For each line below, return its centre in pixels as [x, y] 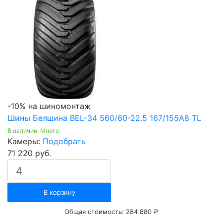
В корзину [59, 193]
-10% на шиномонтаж [49, 106]
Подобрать [64, 141]
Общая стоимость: [95, 212]
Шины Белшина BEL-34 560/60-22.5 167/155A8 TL [104, 118]
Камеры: [25, 141]
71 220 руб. [29, 153]
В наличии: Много [33, 131]
